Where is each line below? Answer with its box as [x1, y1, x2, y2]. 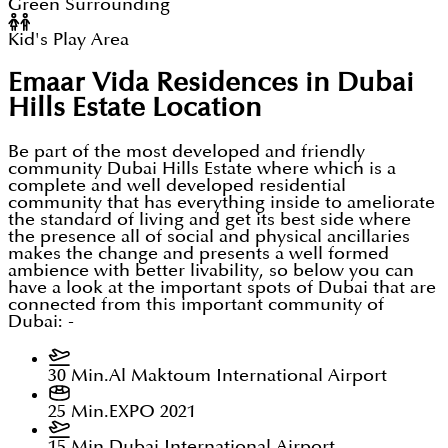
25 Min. [48, 402, 109, 420]
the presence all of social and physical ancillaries [8, 228, 410, 246]
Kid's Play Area [8, 31, 129, 49]
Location [145, 95, 262, 121]
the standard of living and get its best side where [8, 211, 411, 229]
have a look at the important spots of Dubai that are [8, 279, 436, 297]
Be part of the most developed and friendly [8, 143, 365, 161]
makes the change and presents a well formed [8, 245, 389, 263]
